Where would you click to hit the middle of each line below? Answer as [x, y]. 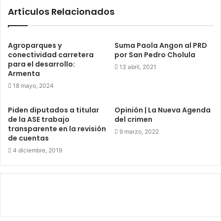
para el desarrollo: [41, 64]
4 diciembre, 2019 [37, 150]
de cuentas [28, 138]
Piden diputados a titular [54, 110]
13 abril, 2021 [138, 67]
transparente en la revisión [57, 129]
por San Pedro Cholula [155, 55]
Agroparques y [35, 45]
